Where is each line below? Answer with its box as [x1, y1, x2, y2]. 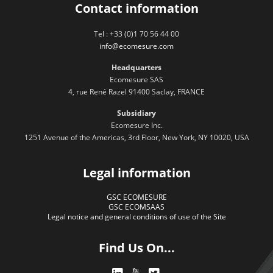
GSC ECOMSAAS [108, 202, 165, 213]
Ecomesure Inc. [110, 120, 163, 131]
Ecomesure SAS [110, 74, 163, 85]
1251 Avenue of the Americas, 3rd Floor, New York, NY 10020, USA [24, 132, 249, 143]
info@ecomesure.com [99, 41, 174, 52]
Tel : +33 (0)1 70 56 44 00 [94, 29, 179, 40]
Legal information [82, 165, 191, 182]
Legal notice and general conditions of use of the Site [47, 211, 226, 222]
